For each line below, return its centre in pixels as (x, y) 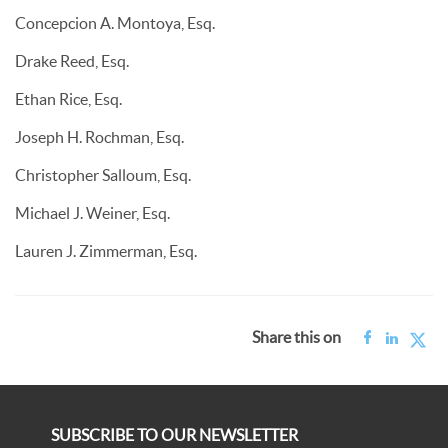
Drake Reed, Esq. (72, 61)
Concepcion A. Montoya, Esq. (115, 23)
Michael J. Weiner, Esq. (92, 213)
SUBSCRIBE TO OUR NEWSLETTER (175, 435)
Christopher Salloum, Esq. (103, 175)
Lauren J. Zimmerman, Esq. (106, 251)
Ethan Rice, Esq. (68, 99)
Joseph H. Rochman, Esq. (99, 137)
